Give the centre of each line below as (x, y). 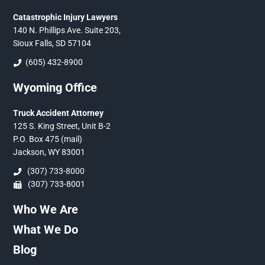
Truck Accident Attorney (59, 113)
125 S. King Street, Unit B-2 (62, 126)
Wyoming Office (55, 87)
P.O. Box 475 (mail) (48, 139)
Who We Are (46, 209)
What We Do (46, 229)
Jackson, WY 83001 (49, 152)
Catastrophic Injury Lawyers (66, 17)
